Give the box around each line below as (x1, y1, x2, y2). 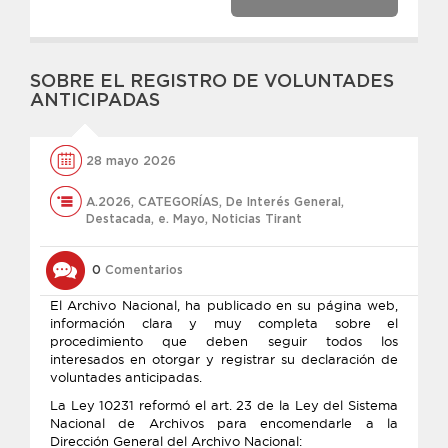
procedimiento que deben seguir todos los (50, 333, 398, 349)
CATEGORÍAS (138, 196, 219, 208)
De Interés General (226, 196, 341, 208)
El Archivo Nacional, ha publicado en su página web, (50, 297, 398, 313)
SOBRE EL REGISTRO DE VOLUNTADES (30, 73, 394, 91)
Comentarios (101, 264, 183, 276)
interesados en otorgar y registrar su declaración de (50, 351, 398, 367)
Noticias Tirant (212, 213, 302, 225)
